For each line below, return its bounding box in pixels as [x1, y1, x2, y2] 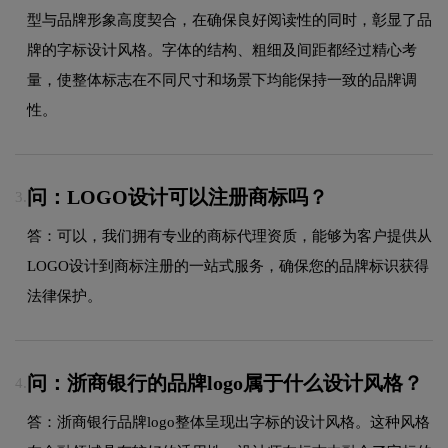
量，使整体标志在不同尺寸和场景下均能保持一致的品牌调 [27, 71, 417, 88]
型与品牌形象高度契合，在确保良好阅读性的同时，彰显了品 [27, 11, 432, 28]
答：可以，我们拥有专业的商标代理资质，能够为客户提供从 [27, 227, 432, 244]
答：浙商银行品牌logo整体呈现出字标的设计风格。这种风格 [27, 413, 430, 430]
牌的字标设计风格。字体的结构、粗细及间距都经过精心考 [27, 41, 417, 58]
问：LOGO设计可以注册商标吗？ [27, 186, 328, 209]
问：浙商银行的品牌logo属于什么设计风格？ [27, 372, 423, 395]
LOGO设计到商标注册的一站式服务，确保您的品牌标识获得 [27, 257, 429, 274]
